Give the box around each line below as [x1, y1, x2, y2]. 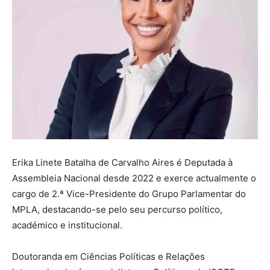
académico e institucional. [12, 219, 122, 231]
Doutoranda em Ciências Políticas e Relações [12, 250, 205, 262]
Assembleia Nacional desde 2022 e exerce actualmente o [12, 172, 256, 184]
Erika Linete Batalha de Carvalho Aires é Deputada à [12, 156, 233, 168]
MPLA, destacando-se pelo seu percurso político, [12, 203, 222, 215]
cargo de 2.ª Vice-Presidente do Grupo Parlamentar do [12, 187, 246, 199]
